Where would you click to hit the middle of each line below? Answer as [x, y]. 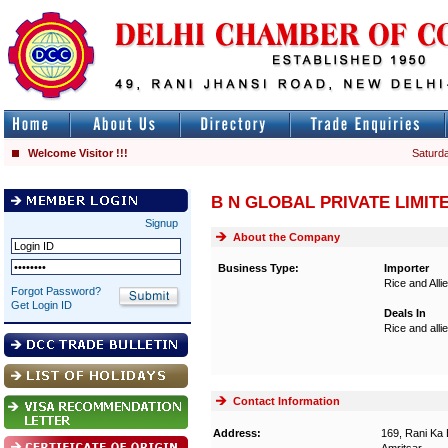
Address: [237, 433]
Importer [406, 268]
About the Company [286, 237]
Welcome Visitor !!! [76, 153]
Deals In [405, 313]
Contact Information [286, 401]
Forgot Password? [56, 291]
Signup [161, 223]
